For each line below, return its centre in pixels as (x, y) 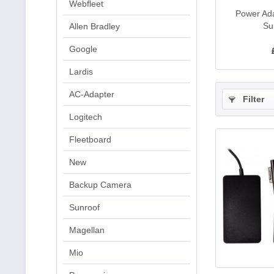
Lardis (81, 72)
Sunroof (84, 207)
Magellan (87, 230)
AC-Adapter (92, 94)
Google (83, 49)
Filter (252, 99)
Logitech (86, 117)
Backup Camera (100, 185)
